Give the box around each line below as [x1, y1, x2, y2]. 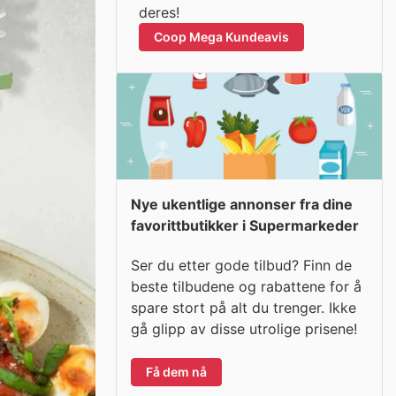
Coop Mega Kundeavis [154, 29, 289, 44]
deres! [139, 4, 179, 21]
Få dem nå [146, 363, 207, 379]
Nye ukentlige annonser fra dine [131, 195, 353, 213]
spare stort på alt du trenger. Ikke [131, 298, 356, 316]
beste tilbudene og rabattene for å [131, 277, 362, 295]
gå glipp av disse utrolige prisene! [131, 319, 357, 338]
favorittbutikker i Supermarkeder [131, 217, 359, 234]
